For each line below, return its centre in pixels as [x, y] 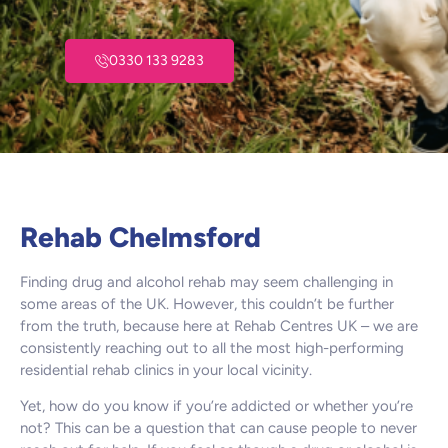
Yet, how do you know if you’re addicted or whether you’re [216, 406]
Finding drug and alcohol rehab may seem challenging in [206, 281]
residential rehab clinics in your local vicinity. [166, 369]
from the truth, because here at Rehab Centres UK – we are [219, 325]
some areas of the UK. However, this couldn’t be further [207, 303]
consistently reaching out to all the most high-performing [212, 347]
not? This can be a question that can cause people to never [218, 428]
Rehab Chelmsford [140, 236]
